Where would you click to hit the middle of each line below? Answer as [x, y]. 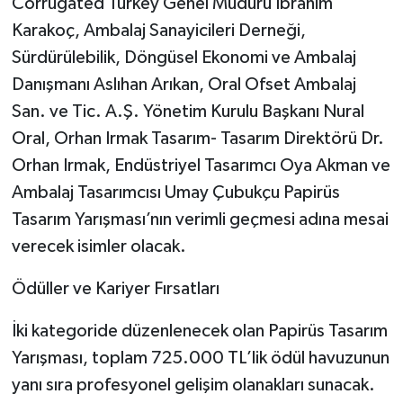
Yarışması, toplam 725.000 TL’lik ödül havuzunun [200, 358]
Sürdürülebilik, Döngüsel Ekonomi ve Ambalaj [184, 58]
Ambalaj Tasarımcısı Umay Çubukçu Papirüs [175, 193]
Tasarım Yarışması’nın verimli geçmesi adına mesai [200, 220]
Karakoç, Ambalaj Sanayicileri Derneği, [158, 31]
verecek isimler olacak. [99, 247]
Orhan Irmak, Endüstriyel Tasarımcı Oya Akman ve [201, 166]
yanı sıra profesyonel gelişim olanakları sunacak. [193, 385]
